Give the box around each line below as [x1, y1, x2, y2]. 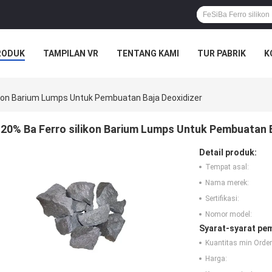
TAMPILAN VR [43, 49, 98, 58]
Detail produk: [199, 148, 257, 158]
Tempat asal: [205, 163, 249, 172]
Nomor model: [205, 210, 252, 219]
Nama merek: [205, 178, 249, 188]
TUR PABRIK [197, 49, 246, 58]
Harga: [205, 254, 227, 263]
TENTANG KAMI [117, 49, 179, 58]
